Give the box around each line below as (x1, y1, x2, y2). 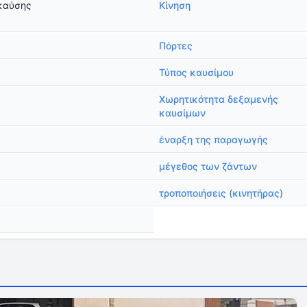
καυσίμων (159, 107, 206, 119)
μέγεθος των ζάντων (159, 160, 257, 172)
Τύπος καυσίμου (159, 66, 234, 78)
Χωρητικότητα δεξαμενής (159, 93, 278, 105)
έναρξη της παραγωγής (159, 134, 268, 145)
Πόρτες (159, 40, 193, 51)
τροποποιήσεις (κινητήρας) (159, 187, 283, 199)
